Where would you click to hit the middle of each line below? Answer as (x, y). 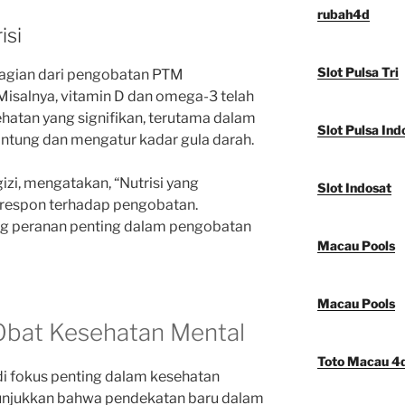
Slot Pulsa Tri (358, 72)
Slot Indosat (354, 188)
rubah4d (343, 14)
